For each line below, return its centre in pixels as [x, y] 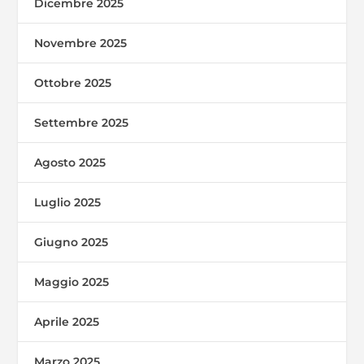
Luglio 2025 [68, 202]
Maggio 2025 [72, 282]
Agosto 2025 [70, 162]
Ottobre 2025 [73, 83]
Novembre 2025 [81, 43]
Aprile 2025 [67, 322]
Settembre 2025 [82, 123]
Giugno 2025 [71, 242]
